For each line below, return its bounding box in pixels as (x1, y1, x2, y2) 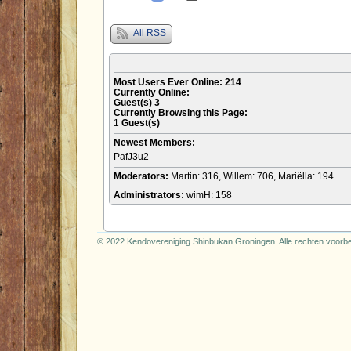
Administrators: (113, 190, 186, 200)
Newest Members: (113, 137, 195, 147)
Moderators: (113, 171, 171, 181)
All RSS (131, 27, 166, 38)
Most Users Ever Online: (113, 77, 225, 87)
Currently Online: (113, 87, 190, 97)
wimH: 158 (186, 190, 232, 200)
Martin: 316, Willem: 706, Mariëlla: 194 (170, 171, 334, 181)
